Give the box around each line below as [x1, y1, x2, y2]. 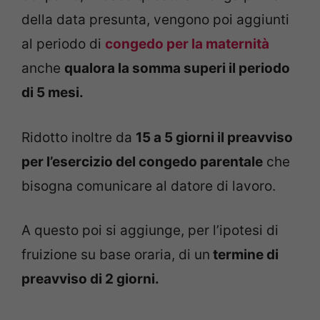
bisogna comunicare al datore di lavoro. [21, 177, 276, 194]
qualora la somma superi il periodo [64, 60, 290, 77]
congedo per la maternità [105, 36, 269, 53]
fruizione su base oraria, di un [21, 246, 210, 264]
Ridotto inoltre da [21, 129, 136, 146]
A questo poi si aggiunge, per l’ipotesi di [21, 222, 279, 239]
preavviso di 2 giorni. [21, 271, 159, 288]
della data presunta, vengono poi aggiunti [21, 11, 289, 29]
